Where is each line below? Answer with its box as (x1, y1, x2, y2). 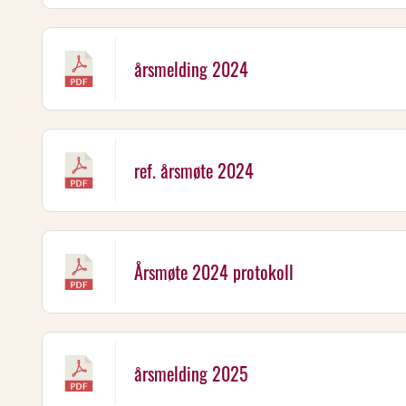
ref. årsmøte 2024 (134, 157, 254, 184)
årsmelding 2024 (134, 55, 248, 82)
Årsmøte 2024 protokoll (134, 258, 294, 285)
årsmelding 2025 (134, 360, 248, 387)
